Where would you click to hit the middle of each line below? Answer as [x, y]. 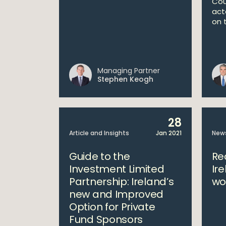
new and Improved [117, 194]
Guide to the [100, 156]
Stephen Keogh [125, 79]
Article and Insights [99, 133]
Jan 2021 [168, 133]
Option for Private [112, 207]
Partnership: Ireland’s [122, 182]
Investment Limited [117, 169]
